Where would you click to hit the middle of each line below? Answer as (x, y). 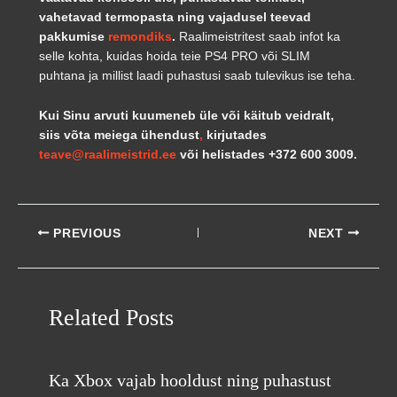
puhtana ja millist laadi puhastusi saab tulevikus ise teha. (197, 76)
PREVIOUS (85, 233)
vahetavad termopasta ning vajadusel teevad (175, 17)
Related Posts (111, 317)
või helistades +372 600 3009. (267, 154)
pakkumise (74, 37)
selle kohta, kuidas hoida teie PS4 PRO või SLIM (175, 56)
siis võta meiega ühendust (119, 134)
